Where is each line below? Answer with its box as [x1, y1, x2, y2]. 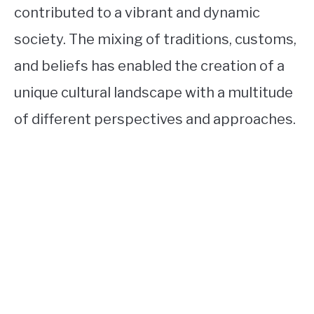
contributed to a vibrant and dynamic [14, 4, 260, 21]
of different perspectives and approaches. [14, 110, 296, 128]
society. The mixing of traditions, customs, [14, 30, 296, 48]
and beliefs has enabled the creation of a [14, 57, 285, 74]
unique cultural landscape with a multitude [14, 83, 293, 101]
